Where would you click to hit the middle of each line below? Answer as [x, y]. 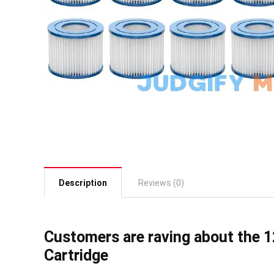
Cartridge [76, 255]
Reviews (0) [161, 183]
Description [83, 183]
